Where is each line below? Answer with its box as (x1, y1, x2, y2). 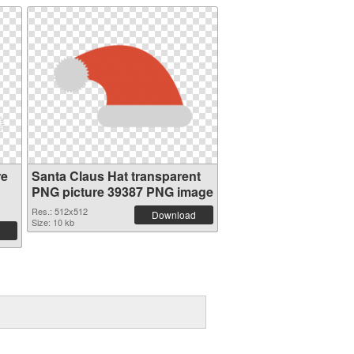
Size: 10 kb (31, 216, 74, 228)
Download (151, 208, 196, 221)
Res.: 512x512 (31, 205, 88, 217)
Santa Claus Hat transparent (31, 167, 201, 185)
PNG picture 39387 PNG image (31, 183, 213, 201)
